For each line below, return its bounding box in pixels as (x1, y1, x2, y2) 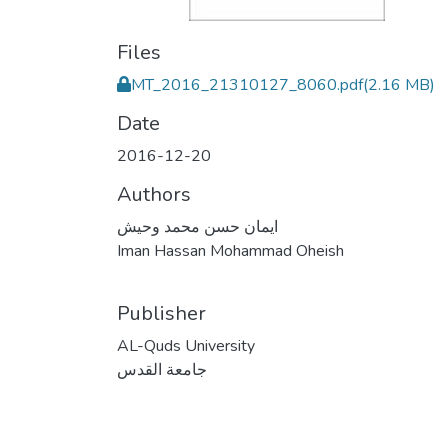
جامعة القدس (117, 359, 207, 381)
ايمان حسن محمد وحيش (117, 216, 278, 238)
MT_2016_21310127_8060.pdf (131, 74, 363, 96)
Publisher (117, 300, 206, 327)
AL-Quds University (117, 335, 255, 357)
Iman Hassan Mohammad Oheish (117, 240, 344, 262)
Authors (117, 181, 191, 208)
